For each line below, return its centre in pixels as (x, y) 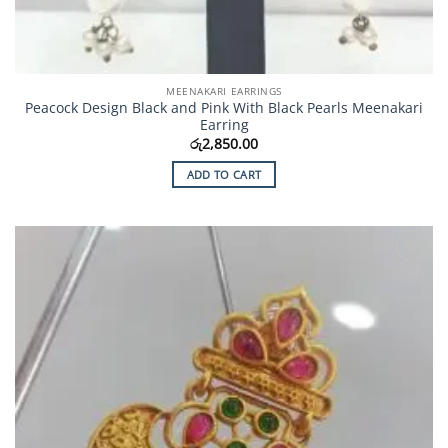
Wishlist (402, 290)
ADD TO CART (224, 174)
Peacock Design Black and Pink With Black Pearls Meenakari (224, 108)
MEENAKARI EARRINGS (224, 90)
